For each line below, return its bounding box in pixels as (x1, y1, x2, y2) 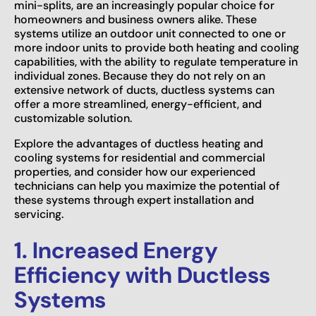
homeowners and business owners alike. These (14, 11, 257, 27)
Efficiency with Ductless (14, 260, 270, 290)
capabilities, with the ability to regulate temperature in (14, 54, 298, 69)
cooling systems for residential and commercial (14, 150, 265, 165)
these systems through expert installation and (14, 192, 254, 207)
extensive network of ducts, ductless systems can (14, 82, 274, 97)
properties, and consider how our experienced (14, 164, 255, 179)
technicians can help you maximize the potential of (14, 178, 280, 193)
